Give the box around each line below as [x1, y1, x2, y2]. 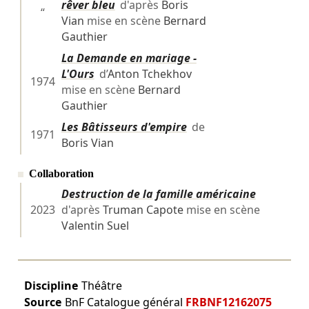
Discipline [23, 278, 78, 294]
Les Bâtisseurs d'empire [61, 119, 187, 135]
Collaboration [29, 168, 94, 180]
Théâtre [81, 278, 122, 294]
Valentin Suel [61, 218, 129, 234]
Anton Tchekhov [107, 66, 192, 82]
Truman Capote [102, 202, 183, 218]
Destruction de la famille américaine [61, 186, 256, 202]
